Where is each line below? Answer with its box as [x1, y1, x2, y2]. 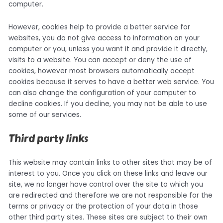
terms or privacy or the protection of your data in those [8, 201, 199, 211]
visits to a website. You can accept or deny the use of [8, 55, 192, 65]
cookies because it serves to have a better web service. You [8, 77, 215, 87]
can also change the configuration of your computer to [8, 88, 197, 98]
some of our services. [8, 110, 82, 119]
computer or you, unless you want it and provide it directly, [8, 44, 208, 54]
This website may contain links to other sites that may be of [8, 157, 213, 167]
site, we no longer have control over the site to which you [8, 179, 204, 189]
